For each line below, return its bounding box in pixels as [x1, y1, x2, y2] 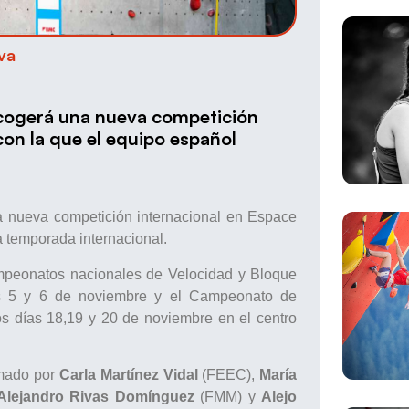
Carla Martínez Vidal [58, 367, 198, 383]
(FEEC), [197, 367, 260, 383]
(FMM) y [194, 389, 262, 405]
